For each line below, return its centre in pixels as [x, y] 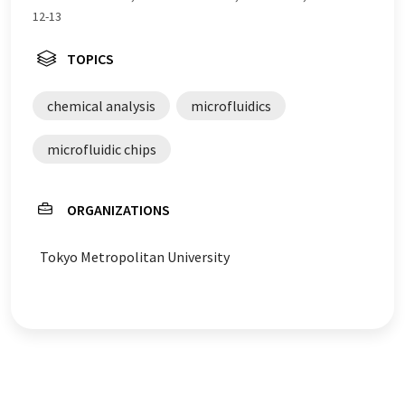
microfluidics [231, 106]
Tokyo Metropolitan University [135, 257]
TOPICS [90, 59]
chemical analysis [101, 106]
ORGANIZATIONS [118, 210]
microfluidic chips [102, 149]
